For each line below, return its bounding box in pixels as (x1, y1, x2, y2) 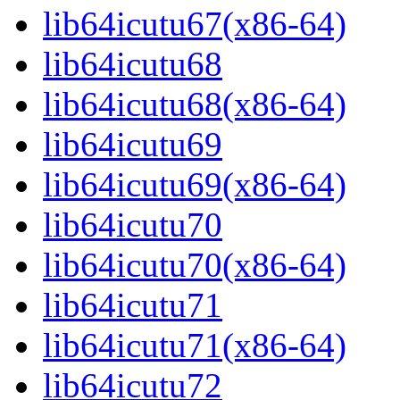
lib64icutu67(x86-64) (43, 4, 346, 44)
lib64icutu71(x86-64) (43, 326, 346, 365)
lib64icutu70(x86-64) (43, 246, 346, 285)
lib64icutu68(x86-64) (43, 85, 346, 124)
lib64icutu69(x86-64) (43, 165, 346, 204)
